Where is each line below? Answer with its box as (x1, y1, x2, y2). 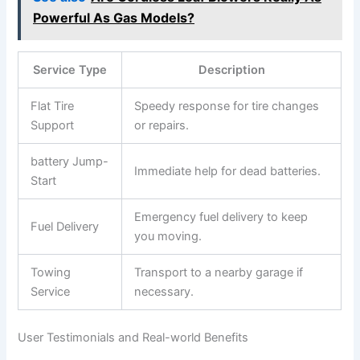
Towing (31, 265, 72, 280)
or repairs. (134, 118, 190, 133)
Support (31, 118, 75, 133)
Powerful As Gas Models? (33, 10, 195, 27)
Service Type (33, 63, 108, 78)
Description (198, 63, 265, 78)
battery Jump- (31, 154, 109, 170)
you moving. (134, 229, 202, 244)
